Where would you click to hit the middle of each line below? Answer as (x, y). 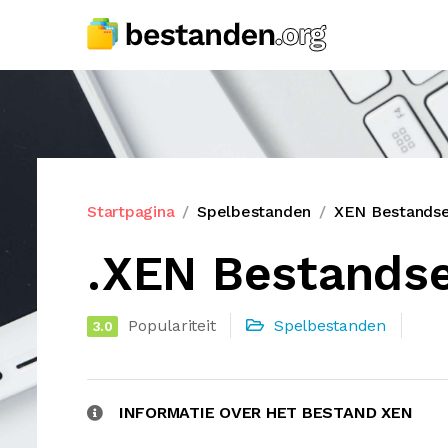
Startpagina (131, 211)
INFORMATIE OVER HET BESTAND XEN (265, 412)
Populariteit (172, 325)
